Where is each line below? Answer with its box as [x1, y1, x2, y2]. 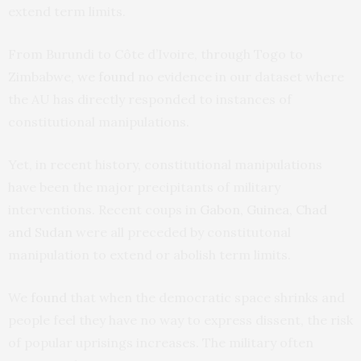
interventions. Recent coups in [8, 201, 200, 218]
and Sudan [8, 223, 73, 240]
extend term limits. [8, 2, 126, 19]
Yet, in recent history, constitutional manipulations [8, 156, 322, 172]
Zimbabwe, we [8, 68, 98, 85]
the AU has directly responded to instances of [8, 90, 292, 107]
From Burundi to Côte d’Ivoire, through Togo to [8, 45, 303, 62]
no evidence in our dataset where [135, 68, 344, 85]
